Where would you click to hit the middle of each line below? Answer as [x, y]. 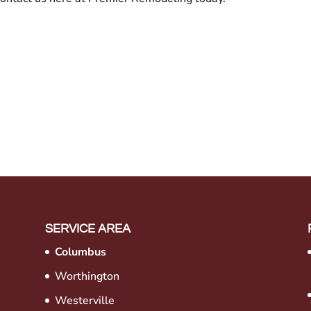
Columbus [80, 252]
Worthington [87, 276]
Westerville [84, 300]
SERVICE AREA [87, 228]
